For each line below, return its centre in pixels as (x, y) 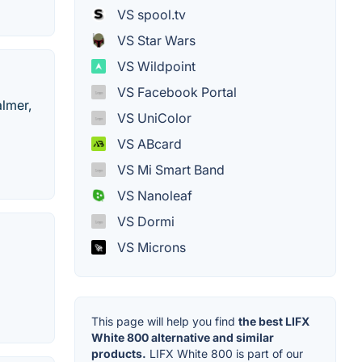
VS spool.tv (150, 14)
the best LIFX (274, 321)
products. (119, 353)
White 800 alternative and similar (183, 337)
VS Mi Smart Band (169, 169)
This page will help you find (165, 321)
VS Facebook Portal (175, 92)
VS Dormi (144, 221)
